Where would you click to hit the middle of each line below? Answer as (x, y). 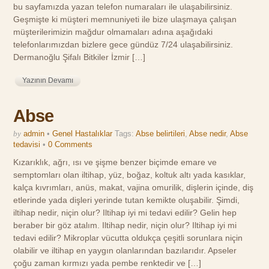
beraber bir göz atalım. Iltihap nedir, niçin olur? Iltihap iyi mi (125, 225)
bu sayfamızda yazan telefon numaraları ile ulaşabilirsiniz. (123, 7)
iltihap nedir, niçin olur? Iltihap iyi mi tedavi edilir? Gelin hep (125, 212)
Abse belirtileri (161, 133)
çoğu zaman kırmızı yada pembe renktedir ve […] (107, 263)
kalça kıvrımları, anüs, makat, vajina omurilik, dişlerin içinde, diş (134, 187)
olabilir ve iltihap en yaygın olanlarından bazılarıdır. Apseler (125, 250)
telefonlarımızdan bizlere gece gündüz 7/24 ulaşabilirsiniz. (123, 45)
